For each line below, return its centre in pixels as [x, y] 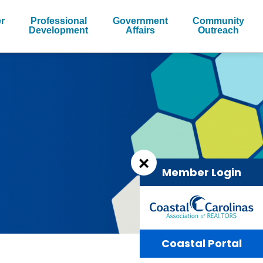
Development [59, 30]
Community [218, 21]
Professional [58, 21]
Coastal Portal [201, 244]
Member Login [201, 173]
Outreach [218, 30]
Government [140, 21]
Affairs [140, 30]
